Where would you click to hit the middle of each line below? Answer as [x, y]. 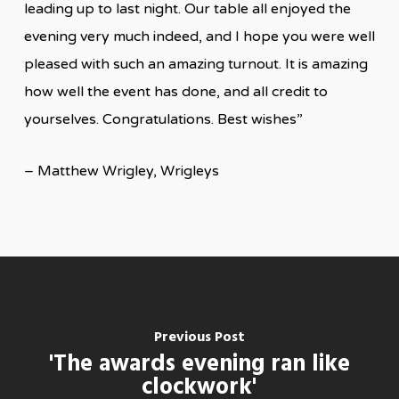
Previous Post [199, 337]
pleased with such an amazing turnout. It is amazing [195, 64]
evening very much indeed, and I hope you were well [199, 37]
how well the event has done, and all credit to [175, 92]
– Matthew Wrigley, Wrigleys [121, 171]
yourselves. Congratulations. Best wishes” [163, 119]
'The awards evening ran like [199, 364]
